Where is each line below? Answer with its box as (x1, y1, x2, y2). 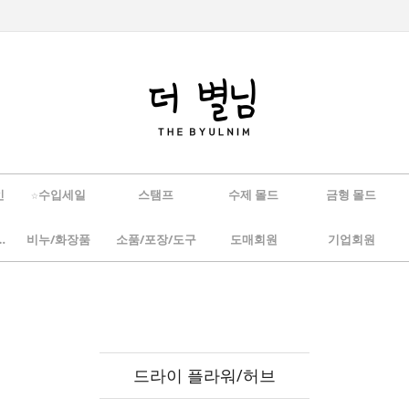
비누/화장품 (26, 231, 90, 247)
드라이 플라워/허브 (133, 364, 276, 386)
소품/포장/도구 (115, 231, 196, 247)
